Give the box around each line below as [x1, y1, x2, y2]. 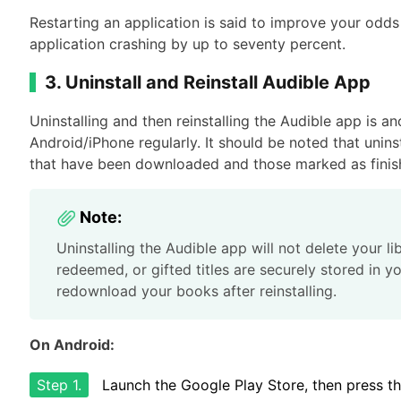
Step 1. [37, 376, 81, 394]
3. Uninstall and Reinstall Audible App [45, 72, 371, 93]
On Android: [30, 336, 115, 354]
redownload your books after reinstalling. [56, 282, 337, 300]
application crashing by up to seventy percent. [30, 35, 346, 53]
